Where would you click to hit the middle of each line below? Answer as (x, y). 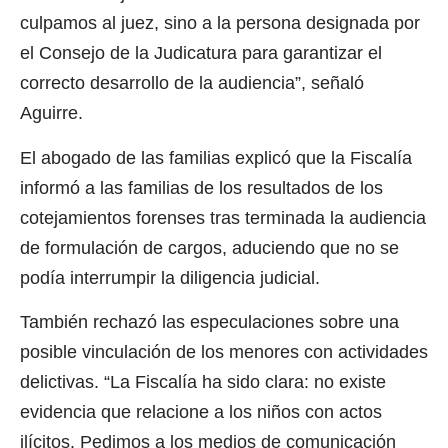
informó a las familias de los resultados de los (201, 187)
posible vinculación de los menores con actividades (224, 352)
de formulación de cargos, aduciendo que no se (209, 247)
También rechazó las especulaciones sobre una (209, 322)
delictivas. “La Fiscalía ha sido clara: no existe (203, 382)
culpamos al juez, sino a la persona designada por (220, 23)
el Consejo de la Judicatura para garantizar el (201, 53)
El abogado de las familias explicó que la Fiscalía (216, 157)
